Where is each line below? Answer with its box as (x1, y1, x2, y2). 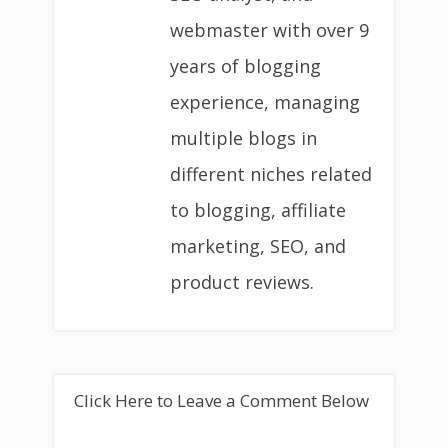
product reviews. (170, 270, 314, 295)
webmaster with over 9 (170, 18, 369, 43)
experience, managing (170, 90, 360, 115)
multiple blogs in (170, 126, 317, 151)
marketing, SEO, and (170, 234, 346, 259)
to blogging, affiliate (170, 198, 346, 223)
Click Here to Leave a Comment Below (74, 389, 369, 413)
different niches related (170, 162, 372, 187)
